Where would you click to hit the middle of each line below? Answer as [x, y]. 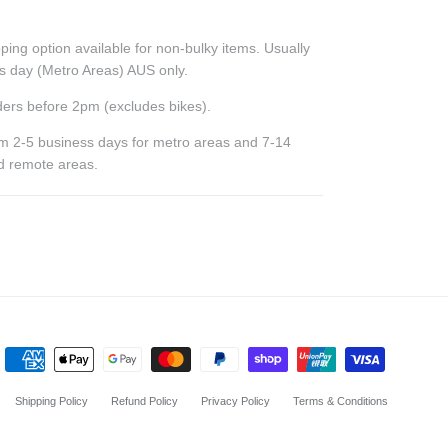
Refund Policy [144, 401]
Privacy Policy [235, 401]
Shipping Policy [51, 401]
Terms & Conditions [340, 401]
